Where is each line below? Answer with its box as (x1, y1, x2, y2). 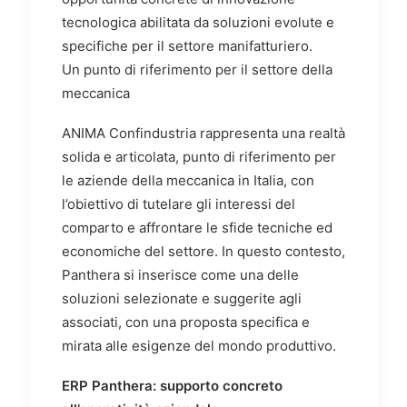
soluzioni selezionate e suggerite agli (62, 290, 302, 308)
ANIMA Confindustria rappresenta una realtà (62, 124, 345, 143)
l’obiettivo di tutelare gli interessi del (62, 195, 295, 213)
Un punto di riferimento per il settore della (62, 61, 333, 79)
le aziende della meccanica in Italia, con (62, 172, 314, 190)
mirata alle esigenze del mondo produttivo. (62, 337, 336, 355)
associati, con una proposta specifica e (62, 313, 310, 332)
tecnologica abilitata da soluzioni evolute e (62, 14, 334, 32)
